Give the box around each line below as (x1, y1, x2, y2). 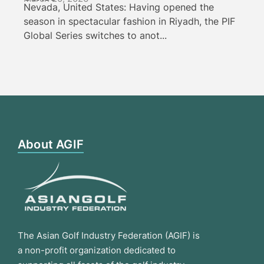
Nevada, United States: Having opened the (24, 1, 214, 14)
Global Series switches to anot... (24, 29, 167, 42)
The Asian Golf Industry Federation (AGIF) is (18, 230, 200, 242)
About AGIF (18, 137, 84, 152)
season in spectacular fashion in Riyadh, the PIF (24, 15, 235, 28)
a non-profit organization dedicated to (18, 245, 176, 256)
